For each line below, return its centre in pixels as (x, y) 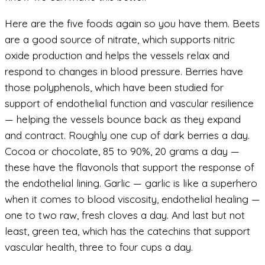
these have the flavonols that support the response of (130, 167)
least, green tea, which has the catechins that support (127, 231)
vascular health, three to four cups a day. (99, 247)
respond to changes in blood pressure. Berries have (124, 71)
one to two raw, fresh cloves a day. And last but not (125, 215)
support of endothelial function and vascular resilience (129, 103)
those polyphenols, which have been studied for (114, 87)
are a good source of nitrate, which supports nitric (120, 39)
